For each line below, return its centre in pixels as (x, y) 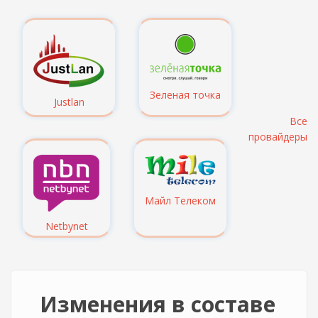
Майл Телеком (180, 201)
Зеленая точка (185, 95)
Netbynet (66, 226)
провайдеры (278, 137)
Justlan (69, 102)
